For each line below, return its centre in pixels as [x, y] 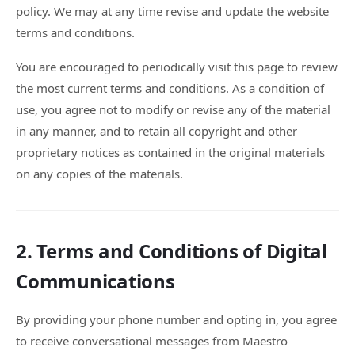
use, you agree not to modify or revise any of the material [173, 109]
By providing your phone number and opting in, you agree [176, 319]
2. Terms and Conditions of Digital [172, 251]
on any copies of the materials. [99, 174]
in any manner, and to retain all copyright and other [157, 131]
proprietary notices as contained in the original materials [170, 152]
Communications [95, 281]
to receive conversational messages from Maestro [152, 341]
